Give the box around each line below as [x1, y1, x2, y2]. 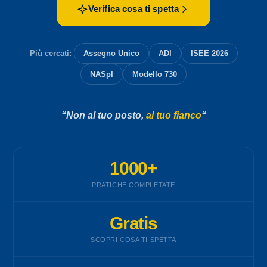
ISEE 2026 [190, 49, 228, 58]
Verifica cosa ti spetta [88, 4, 179, 14]
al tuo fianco [145, 110, 201, 120]
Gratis [110, 213, 157, 233]
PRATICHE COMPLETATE [92, 181, 175, 188]
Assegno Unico [83, 49, 139, 58]
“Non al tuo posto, [61, 110, 146, 120]
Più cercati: [29, 49, 72, 58]
